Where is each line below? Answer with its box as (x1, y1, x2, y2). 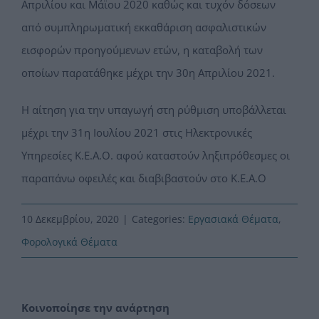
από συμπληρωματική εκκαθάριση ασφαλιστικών (21, 20, 266, 35)
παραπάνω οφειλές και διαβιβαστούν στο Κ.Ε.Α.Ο (21, 171, 266, 186)
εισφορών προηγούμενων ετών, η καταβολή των (21, 43, 263, 58)
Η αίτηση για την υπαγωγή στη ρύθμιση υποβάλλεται (21, 103, 286, 117)
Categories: (132, 212, 188, 226)
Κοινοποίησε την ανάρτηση (21, 300, 169, 315)
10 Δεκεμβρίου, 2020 (21, 212, 119, 226)
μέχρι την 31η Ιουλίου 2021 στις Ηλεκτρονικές (21, 125, 252, 140)
